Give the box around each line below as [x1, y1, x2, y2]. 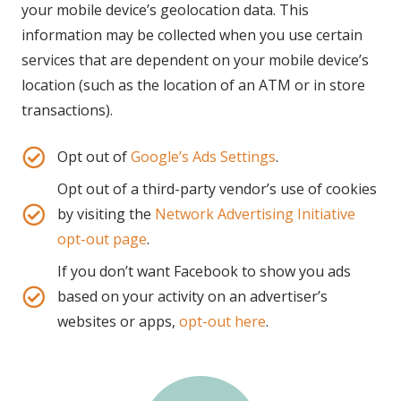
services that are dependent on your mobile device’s [21, 50, 369, 70]
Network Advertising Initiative [154, 204, 355, 224]
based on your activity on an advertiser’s [56, 286, 328, 306]
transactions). [21, 100, 113, 120]
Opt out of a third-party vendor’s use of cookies [56, 179, 377, 199]
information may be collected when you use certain [21, 25, 363, 45]
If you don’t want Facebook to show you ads [56, 261, 351, 281]
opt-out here [178, 311, 266, 331]
